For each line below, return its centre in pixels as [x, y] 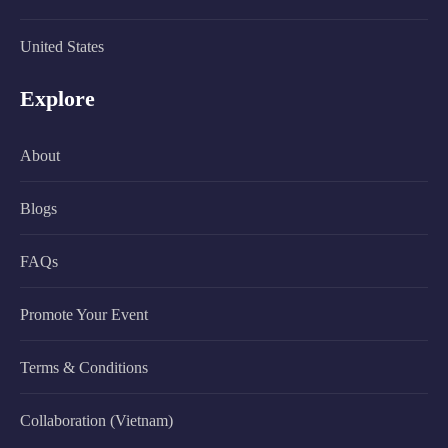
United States [62, 46]
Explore [57, 98]
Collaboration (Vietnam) [96, 420]
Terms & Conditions [84, 367]
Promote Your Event [84, 314]
